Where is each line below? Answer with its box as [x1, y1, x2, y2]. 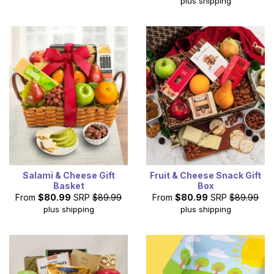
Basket [53, 180, 84, 191]
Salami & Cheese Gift [22, 170, 115, 181]
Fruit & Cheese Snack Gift [150, 170, 261, 181]
